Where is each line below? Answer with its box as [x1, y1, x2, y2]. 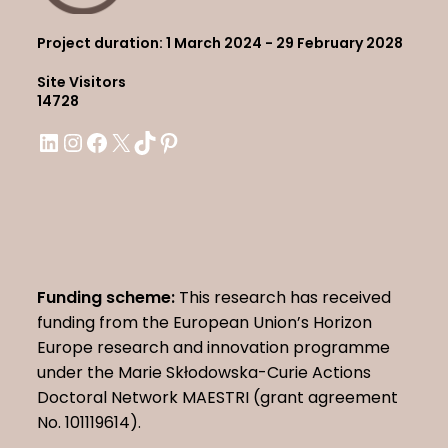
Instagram [60, 131, 133, 152]
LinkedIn [36, 131, 92, 152]
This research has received [175, 286, 392, 310]
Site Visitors [37, 72, 127, 93]
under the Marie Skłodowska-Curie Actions [37, 361, 372, 385]
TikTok [132, 131, 177, 152]
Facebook [84, 131, 153, 152]
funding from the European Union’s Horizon [37, 311, 373, 335]
